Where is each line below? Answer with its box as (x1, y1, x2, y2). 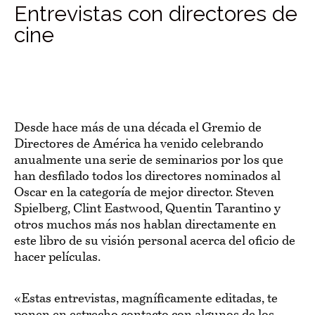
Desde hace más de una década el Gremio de (14, 121, 262, 135)
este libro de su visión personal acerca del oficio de (14, 234, 295, 248)
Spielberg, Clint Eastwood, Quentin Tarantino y (14, 202, 281, 216)
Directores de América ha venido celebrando (14, 137, 264, 151)
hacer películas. (14, 250, 103, 264)
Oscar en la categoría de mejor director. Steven (14, 186, 274, 200)
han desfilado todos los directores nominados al (14, 169, 281, 184)
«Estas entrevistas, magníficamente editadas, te (14, 292, 278, 306)
